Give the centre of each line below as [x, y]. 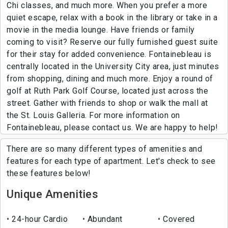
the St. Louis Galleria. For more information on [93, 116]
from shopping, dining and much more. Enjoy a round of [110, 79]
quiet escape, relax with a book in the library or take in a [112, 18]
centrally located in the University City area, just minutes [113, 67]
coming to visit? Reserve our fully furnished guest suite [112, 42]
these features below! [49, 174]
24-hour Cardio [38, 219]
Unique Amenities [52, 194]
